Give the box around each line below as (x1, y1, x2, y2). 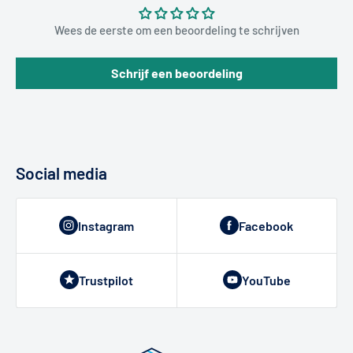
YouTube (241, 272, 291, 288)
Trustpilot (79, 272, 133, 288)
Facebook (239, 217, 293, 233)
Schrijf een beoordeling (110, 65, 243, 80)
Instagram (78, 217, 134, 233)
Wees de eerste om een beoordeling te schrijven (54, 22, 299, 37)
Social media (16, 162, 107, 183)
